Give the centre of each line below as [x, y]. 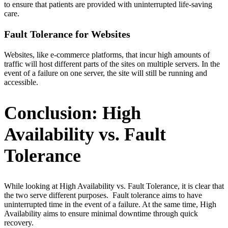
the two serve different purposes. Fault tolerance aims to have [103, 195]
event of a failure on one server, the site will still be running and [106, 73]
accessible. [21, 82]
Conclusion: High [73, 113]
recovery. [19, 222]
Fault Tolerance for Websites [67, 34]
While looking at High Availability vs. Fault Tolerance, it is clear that [114, 186]
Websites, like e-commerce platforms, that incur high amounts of [107, 55]
